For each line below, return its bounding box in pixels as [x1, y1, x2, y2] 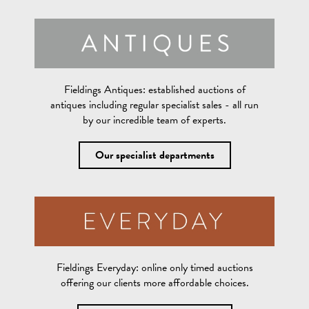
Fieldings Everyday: [56, 259, 139, 276]
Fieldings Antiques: [63, 81, 146, 98]
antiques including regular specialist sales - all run [50, 96, 259, 113]
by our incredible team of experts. [83, 111, 226, 128]
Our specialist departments [94, 146, 215, 163]
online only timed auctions [138, 259, 253, 276]
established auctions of [145, 81, 246, 98]
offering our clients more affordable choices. [60, 274, 249, 291]
